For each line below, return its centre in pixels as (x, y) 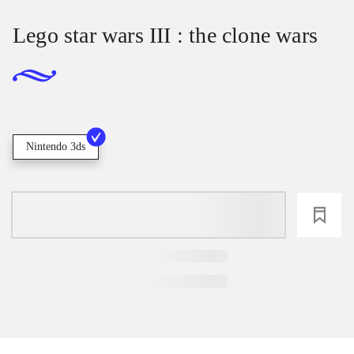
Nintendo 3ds (56, 147)
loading (149, 215)
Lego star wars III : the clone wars (165, 35)
